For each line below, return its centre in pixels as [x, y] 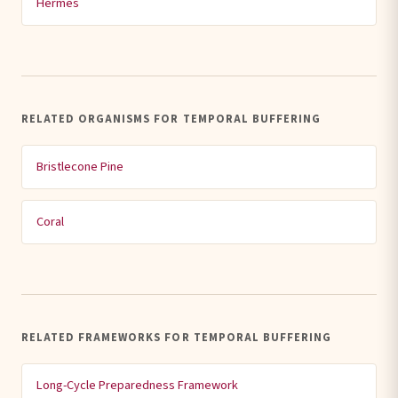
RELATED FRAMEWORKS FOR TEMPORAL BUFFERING [176, 338]
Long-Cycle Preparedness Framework [137, 385]
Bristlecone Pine [80, 167]
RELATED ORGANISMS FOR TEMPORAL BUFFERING [171, 119]
